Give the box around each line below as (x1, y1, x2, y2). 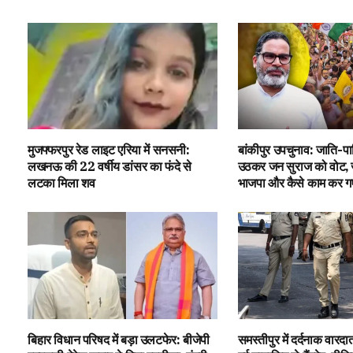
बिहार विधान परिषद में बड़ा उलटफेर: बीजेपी (28, 331, 210, 347)
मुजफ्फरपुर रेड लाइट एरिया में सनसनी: (28, 142, 190, 158)
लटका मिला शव (28, 175, 95, 191)
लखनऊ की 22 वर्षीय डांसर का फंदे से (28, 158, 191, 175)
